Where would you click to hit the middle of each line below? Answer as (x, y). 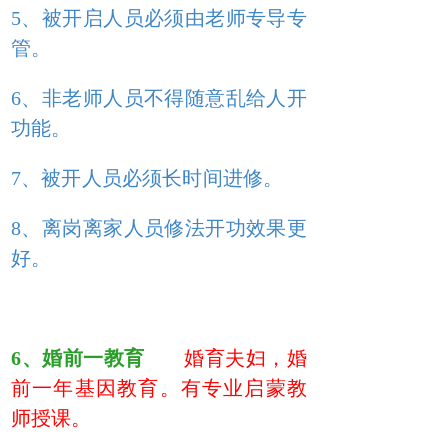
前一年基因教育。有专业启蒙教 (159, 388)
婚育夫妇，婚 (246, 358)
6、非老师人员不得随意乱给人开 (159, 98)
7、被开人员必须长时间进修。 (147, 178)
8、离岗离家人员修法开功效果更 (159, 228)
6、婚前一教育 (78, 358)
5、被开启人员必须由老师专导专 (159, 18)
